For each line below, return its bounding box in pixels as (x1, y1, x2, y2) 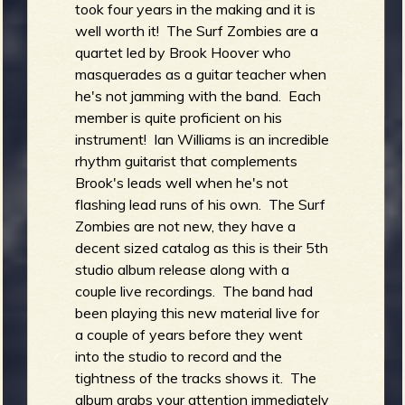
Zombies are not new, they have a (75, 216, 297, 235)
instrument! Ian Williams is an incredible (75, 129, 330, 148)
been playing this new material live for (75, 303, 320, 322)
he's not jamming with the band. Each (75, 86, 322, 105)
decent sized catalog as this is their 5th (75, 238, 329, 257)
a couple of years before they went (75, 325, 304, 344)
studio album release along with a (75, 259, 290, 278)
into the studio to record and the (75, 346, 283, 365)
